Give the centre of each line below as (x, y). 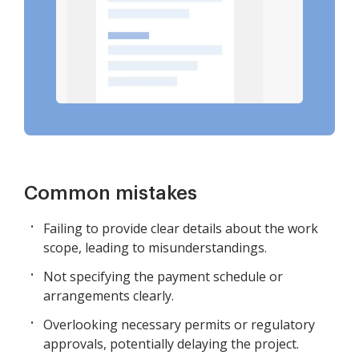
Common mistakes (111, 194)
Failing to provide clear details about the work (181, 229)
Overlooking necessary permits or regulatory (179, 325)
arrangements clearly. (109, 296)
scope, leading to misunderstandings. (155, 248)
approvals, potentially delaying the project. (171, 344)
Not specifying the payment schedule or (163, 277)
